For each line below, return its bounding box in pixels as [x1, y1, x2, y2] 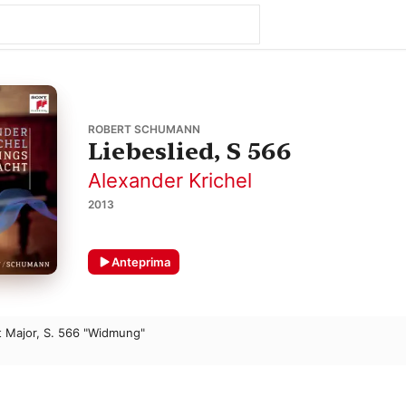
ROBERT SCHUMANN [87, 122, 200, 137]
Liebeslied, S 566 [87, 137, 292, 166]
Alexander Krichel [87, 169, 252, 193]
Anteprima [111, 254, 170, 269]
